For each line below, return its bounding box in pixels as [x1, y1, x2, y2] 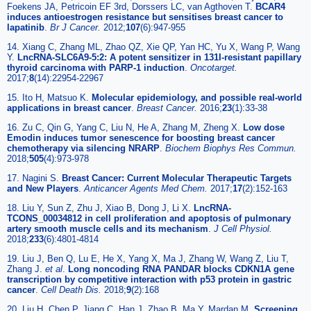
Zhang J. [7, 263, 45, 274]
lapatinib [7, 22, 44, 33]
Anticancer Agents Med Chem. [84, 183, 210, 194]
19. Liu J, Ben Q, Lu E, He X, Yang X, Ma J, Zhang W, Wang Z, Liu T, [7, 253, 289, 264]
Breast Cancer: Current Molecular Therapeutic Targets [62, 172, 292, 183]
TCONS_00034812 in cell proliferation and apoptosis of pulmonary [7, 212, 291, 224]
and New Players [7, 183, 78, 194]
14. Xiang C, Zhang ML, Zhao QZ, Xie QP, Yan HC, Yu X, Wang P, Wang [7, 41, 300, 52]
